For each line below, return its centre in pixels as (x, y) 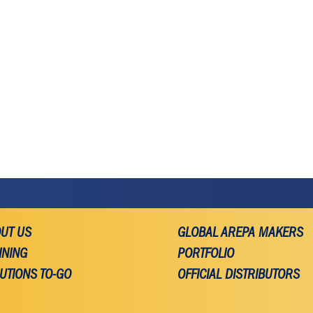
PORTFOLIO (205, 255)
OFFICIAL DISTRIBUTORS (238, 276)
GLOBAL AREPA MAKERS (240, 234)
